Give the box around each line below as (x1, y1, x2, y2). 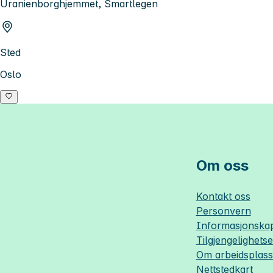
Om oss (196, 157, 249, 175)
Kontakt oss (196, 190, 250, 203)
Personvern (196, 205, 251, 218)
